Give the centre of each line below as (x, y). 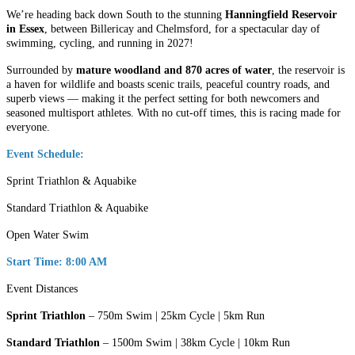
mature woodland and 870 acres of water (174, 71)
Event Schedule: (45, 155)
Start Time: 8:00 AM (57, 262)
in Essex (25, 29)
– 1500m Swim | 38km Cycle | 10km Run (195, 343)
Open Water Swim (48, 235)
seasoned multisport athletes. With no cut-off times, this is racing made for (174, 113)
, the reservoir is (308, 71)
